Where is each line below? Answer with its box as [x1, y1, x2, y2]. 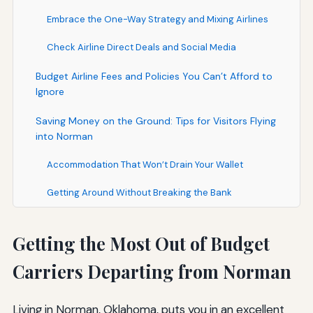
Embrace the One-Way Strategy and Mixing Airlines [46, 13, 268, 26]
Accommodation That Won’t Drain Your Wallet [46, 159, 243, 171]
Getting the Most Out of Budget [12, 232, 270, 256]
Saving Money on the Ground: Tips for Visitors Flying [35, 115, 276, 128]
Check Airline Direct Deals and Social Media [46, 41, 236, 54]
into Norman [35, 130, 93, 143]
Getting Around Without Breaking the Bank [46, 187, 232, 199]
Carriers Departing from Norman [12, 260, 291, 284]
